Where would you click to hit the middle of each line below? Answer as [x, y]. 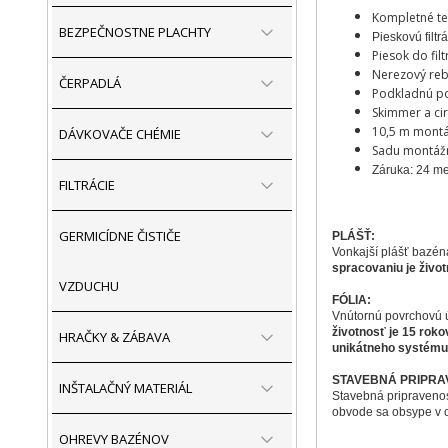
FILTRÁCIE [87, 185]
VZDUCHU [89, 286]
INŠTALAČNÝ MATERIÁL [125, 388]
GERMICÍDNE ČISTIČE [120, 236]
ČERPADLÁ [90, 83]
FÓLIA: [351, 300]
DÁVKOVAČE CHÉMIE [120, 134]
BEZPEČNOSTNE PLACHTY [135, 32]
